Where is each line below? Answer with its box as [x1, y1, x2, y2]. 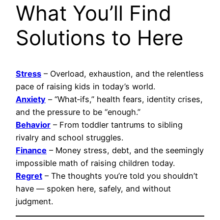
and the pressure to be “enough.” [16, 107, 140, 117]
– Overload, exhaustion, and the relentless [41, 68, 204, 79]
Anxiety [16, 94, 46, 104]
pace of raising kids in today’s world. [16, 81, 155, 91]
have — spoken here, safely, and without [16, 183, 171, 193]
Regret [16, 170, 42, 181]
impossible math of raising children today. [16, 158, 175, 168]
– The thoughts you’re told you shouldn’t [42, 170, 198, 181]
